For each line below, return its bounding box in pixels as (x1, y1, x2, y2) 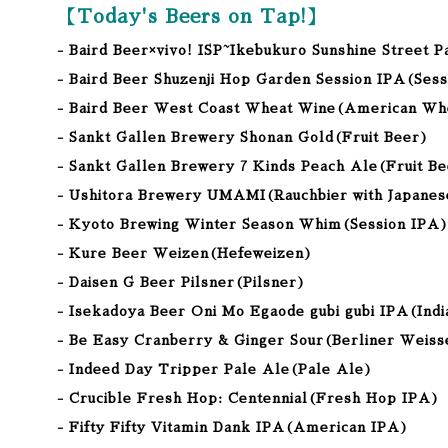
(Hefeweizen (209, 247, 304, 260)
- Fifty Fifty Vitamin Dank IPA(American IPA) (57, 421, 409, 434)
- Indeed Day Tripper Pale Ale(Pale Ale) (57, 363, 373, 376)
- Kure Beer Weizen (57, 247, 209, 260)
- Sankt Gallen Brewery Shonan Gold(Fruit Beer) (57, 131, 429, 144)
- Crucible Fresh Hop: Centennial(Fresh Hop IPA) (57, 392, 440, 405)
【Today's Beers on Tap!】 (57, 7, 327, 26)
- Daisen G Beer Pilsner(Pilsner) (57, 276, 306, 289)
